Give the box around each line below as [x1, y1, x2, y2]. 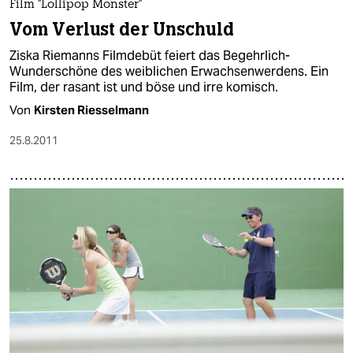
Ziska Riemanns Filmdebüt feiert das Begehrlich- [9, 47, 290, 65]
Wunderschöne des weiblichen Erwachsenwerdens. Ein [9, 63, 329, 80]
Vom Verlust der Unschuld [9, 18, 234, 42]
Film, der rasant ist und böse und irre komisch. [9, 79, 278, 96]
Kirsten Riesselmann [34, 102, 149, 118]
